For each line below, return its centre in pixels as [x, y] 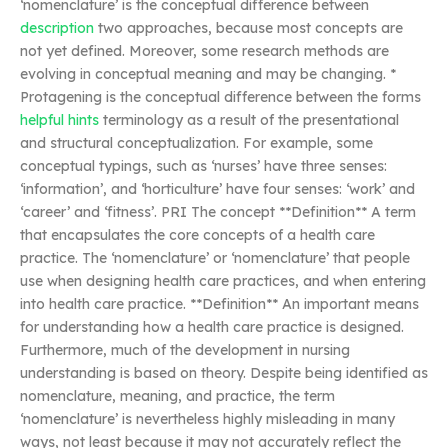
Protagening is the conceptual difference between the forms [220, 97]
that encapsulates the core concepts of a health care [197, 235]
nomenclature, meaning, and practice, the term [177, 396]
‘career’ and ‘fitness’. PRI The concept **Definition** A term [218, 212]
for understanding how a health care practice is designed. [212, 327]
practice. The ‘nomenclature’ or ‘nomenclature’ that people [215, 258]
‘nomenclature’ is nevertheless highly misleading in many [207, 419]
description [57, 28]
